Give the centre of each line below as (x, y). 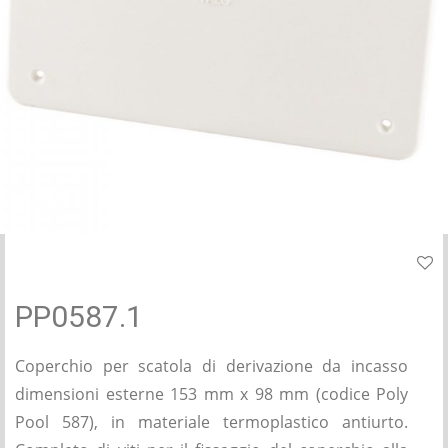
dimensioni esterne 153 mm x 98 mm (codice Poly (211, 394)
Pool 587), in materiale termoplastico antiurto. (211, 422)
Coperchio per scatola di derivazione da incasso (211, 366)
